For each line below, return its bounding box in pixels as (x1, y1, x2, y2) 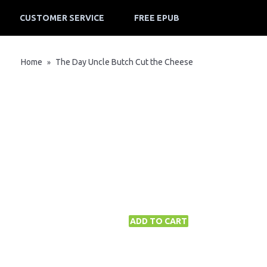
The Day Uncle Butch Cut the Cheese (54, 57, 193, 67)
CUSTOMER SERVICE (20, 13, 104, 23)
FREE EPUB (134, 13, 179, 23)
